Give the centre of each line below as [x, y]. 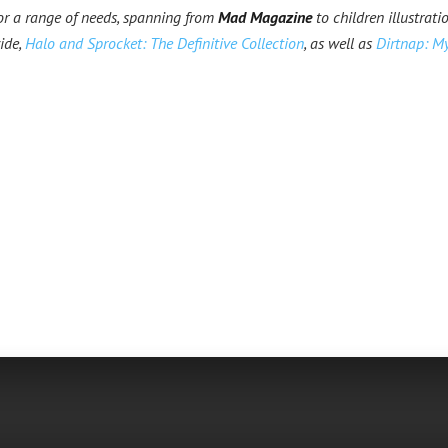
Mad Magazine [265, 17]
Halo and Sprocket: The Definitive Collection [164, 43]
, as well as [340, 43]
